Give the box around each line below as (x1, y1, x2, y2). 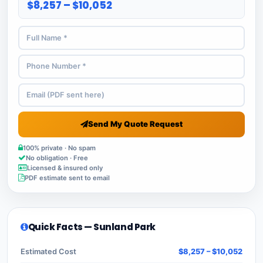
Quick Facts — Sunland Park (28, 220, 156, 233)
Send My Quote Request (88, 119, 183, 129)
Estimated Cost (21, 247, 76, 256)
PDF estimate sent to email (25, 173, 110, 182)
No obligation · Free (26, 153, 88, 162)
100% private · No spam (23, 143, 96, 152)
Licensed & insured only (27, 163, 103, 172)
